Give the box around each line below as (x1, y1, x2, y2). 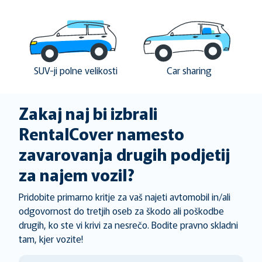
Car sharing (166, 63, 212, 77)
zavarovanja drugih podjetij (19, 142, 230, 166)
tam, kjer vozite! (19, 232, 83, 246)
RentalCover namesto (19, 122, 184, 145)
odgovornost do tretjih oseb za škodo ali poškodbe (19, 204, 224, 218)
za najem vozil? (19, 163, 135, 186)
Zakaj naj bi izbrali (19, 101, 157, 125)
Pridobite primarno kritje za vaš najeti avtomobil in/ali (19, 189, 230, 204)
